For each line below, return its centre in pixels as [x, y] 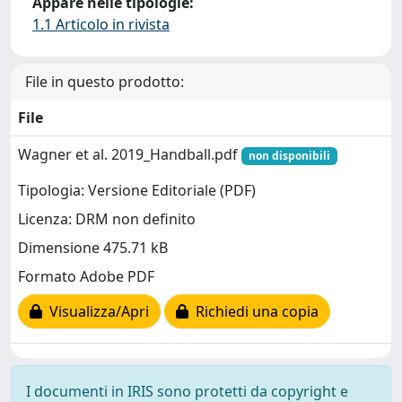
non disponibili [289, 156]
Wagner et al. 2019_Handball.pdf [130, 154]
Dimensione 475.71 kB [93, 248]
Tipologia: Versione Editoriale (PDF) [137, 191]
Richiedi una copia [253, 312]
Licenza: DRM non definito [107, 219]
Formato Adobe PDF [86, 277]
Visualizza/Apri [96, 312]
